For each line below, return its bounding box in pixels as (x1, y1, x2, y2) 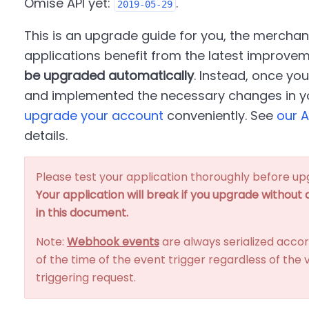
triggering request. (35, 270, 136, 286)
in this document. (35, 205, 128, 221)
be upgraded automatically (23, 67, 194, 84)
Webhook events (66, 234, 159, 250)
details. (23, 127, 68, 144)
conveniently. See (163, 107, 277, 124)
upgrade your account (23, 107, 163, 124)
